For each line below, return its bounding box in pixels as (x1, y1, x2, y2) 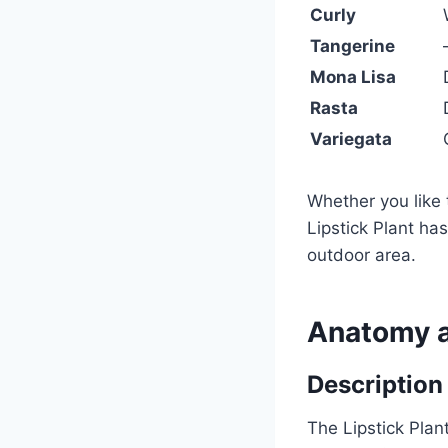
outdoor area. (307, 244, 416, 265)
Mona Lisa (310, 66, 396, 87)
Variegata (310, 128, 392, 149)
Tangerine (310, 35, 395, 56)
